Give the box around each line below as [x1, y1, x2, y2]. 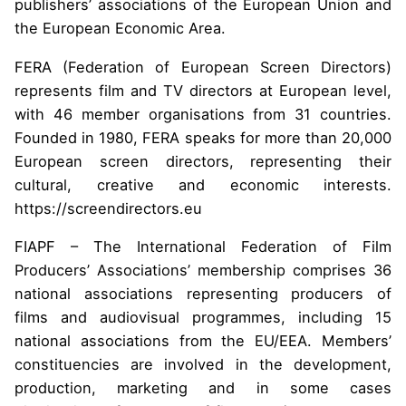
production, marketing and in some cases [14, 379, 391, 398]
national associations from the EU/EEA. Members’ [14, 332, 391, 351]
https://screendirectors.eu [14, 198, 202, 217]
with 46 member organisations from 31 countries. [14, 104, 391, 123]
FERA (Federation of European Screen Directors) [14, 57, 391, 76]
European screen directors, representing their [14, 151, 391, 170]
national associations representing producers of [14, 285, 391, 304]
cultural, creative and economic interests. [14, 175, 391, 194]
